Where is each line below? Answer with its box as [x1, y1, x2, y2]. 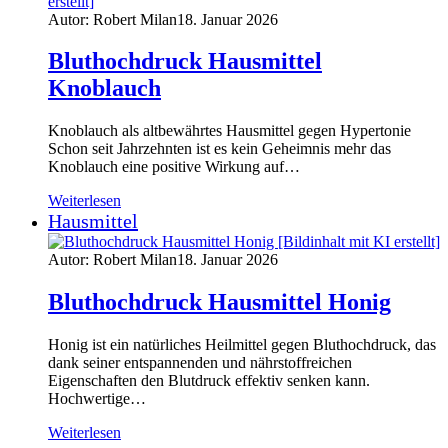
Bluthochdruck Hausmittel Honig [48, 289, 391, 316]
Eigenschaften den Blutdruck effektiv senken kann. [48, 372, 370, 390]
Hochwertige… [48, 390, 146, 408]
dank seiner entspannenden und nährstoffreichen [48, 354, 352, 372]
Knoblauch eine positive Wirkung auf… [48, 158, 300, 176]
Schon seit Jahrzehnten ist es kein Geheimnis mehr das [48, 140, 391, 158]
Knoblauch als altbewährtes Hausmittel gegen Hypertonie [48, 122, 411, 140]
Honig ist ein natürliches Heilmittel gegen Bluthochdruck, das [48, 336, 436, 354]
